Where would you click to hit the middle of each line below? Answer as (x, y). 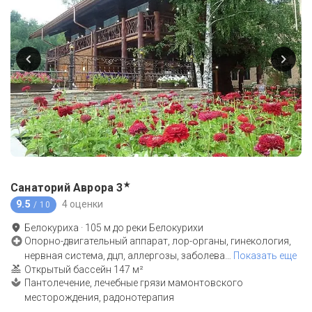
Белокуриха (52, 227)
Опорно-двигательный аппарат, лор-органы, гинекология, (158, 241)
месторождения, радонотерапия (99, 297)
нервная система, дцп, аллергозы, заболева (125, 255)
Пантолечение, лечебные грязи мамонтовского (134, 282)
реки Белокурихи (165, 227)
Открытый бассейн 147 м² (84, 269)
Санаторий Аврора (62, 187)
